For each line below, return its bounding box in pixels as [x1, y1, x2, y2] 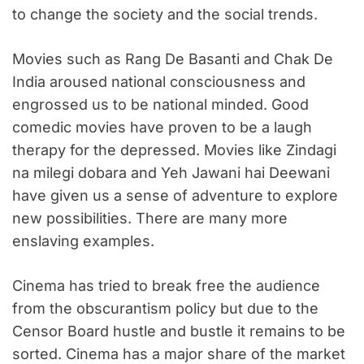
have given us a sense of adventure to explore [12, 187, 338, 205]
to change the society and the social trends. [12, 6, 318, 24]
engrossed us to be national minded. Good [12, 96, 309, 114]
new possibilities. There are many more [12, 210, 288, 227]
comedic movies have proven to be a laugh [12, 119, 312, 136]
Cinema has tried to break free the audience [12, 277, 320, 295]
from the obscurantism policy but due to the [12, 300, 318, 318]
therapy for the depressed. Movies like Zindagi [12, 141, 336, 159]
